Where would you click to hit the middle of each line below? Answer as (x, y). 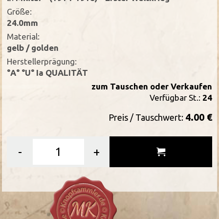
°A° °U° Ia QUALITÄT (48, 73)
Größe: (20, 12)
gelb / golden (33, 48)
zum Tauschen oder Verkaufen (152, 87)
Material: (23, 37)
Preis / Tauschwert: (147, 118)
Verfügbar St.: (176, 98)
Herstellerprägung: (42, 62)
